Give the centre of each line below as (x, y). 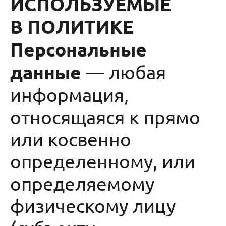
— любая (124, 72)
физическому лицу (93, 205)
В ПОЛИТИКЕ (72, 26)
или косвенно (71, 139)
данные (46, 72)
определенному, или (103, 161)
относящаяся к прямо (105, 117)
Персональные (78, 49)
